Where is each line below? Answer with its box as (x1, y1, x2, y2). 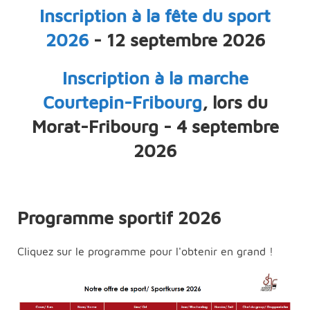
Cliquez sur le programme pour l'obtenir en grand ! (17, 245, 273, 258)
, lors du (201, 91, 268, 113)
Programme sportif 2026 (17, 207, 226, 228)
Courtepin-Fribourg (42, 91, 202, 113)
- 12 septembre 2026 (88, 29, 265, 51)
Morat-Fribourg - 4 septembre (31, 116, 279, 137)
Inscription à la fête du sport (39, 5, 271, 26)
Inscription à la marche (62, 67, 248, 89)
